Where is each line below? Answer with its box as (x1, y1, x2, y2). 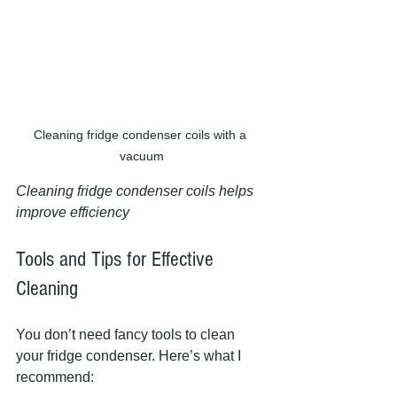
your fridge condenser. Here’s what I (16, 347, 245, 363)
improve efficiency (16, 204, 129, 220)
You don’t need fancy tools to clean (16, 326, 238, 342)
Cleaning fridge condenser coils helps (16, 183, 257, 198)
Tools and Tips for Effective (16, 246, 219, 271)
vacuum (120, 148, 164, 163)
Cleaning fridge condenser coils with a (34, 127, 250, 142)
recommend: (16, 369, 94, 385)
